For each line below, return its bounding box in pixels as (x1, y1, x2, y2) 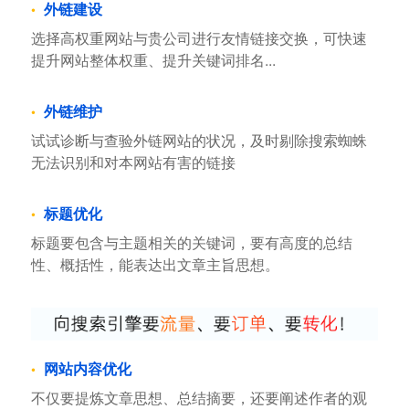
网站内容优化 (43, 357, 131, 379)
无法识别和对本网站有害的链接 (30, 151, 236, 173)
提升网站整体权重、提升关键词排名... (30, 48, 276, 70)
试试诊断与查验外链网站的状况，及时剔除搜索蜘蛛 (30, 129, 367, 151)
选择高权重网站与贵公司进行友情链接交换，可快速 (30, 26, 367, 48)
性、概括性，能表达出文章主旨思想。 (30, 253, 279, 275)
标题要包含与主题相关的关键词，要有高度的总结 (30, 231, 352, 253)
